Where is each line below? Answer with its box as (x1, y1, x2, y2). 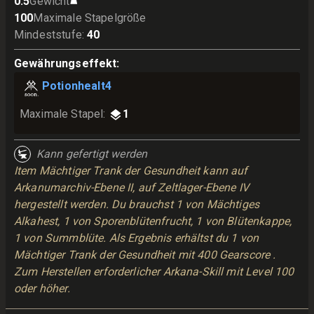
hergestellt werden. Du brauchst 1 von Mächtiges (14, 198, 260, 211)
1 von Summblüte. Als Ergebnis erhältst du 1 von (14, 231, 259, 245)
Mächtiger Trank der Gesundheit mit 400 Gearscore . (14, 248, 276, 261)
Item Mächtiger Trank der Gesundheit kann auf (14, 164, 248, 177)
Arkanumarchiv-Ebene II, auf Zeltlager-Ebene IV (14, 181, 249, 194)
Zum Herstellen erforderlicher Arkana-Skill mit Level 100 (14, 265, 294, 278)
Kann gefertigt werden (36, 147, 148, 161)
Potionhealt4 (42, 79, 111, 93)
